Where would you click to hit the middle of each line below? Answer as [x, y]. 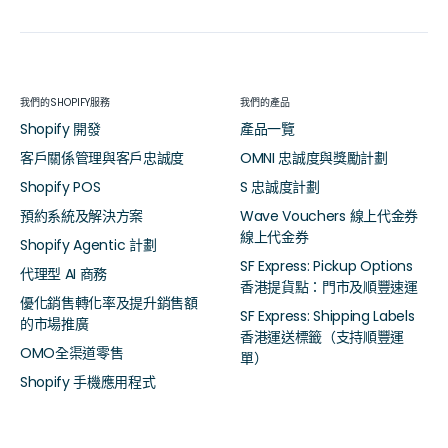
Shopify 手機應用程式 [88, 381]
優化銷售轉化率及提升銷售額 [109, 302]
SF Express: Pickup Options [326, 265]
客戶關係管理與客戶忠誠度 [102, 157]
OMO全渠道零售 [72, 352]
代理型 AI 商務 [64, 273]
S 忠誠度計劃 [280, 186]
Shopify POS [60, 186]
